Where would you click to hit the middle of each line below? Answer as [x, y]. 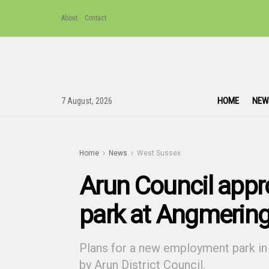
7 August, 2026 [87, 101]
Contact [95, 18]
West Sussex [159, 153]
